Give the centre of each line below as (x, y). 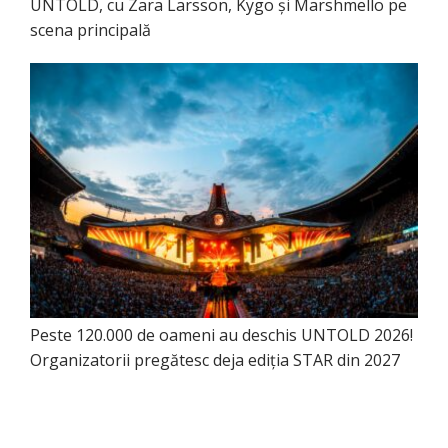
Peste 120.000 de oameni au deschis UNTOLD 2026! (221, 335)
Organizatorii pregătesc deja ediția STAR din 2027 (215, 360)
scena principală (90, 30)
